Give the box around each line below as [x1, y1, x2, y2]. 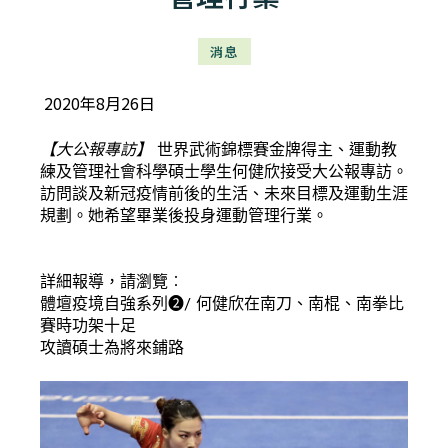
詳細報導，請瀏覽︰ [40, 271, 184, 291]
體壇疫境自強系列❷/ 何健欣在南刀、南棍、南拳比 [40, 293, 404, 313]
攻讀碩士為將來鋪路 [40, 337, 184, 357]
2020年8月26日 [44, 90, 155, 115]
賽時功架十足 [40, 315, 136, 335]
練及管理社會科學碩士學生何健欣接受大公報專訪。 [40, 161, 408, 181]
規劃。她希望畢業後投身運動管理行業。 [40, 205, 328, 225]
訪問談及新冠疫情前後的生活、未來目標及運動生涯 [40, 183, 408, 203]
